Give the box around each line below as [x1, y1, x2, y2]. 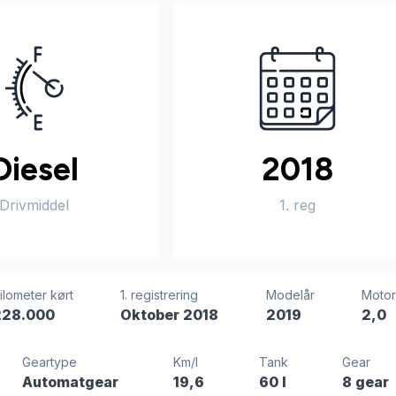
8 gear [342, 373, 390, 391]
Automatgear [22, 373, 119, 391]
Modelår [265, 287, 315, 302]
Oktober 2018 [120, 306, 219, 324]
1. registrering [120, 287, 199, 302]
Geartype [22, 354, 78, 369]
